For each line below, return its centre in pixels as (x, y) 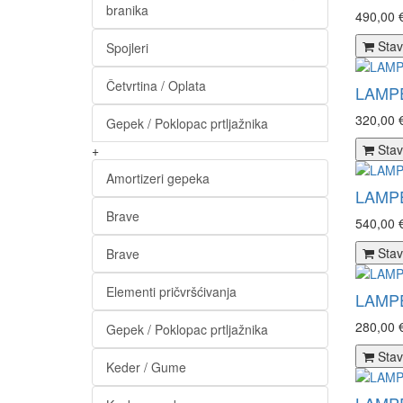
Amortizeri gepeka (158, 178)
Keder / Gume (146, 367)
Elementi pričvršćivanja (171, 291)
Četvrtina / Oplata (156, 85)
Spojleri (127, 48)
